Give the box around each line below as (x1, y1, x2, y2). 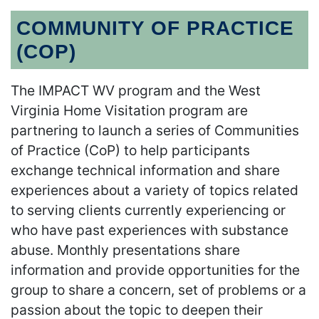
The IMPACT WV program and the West (11, 82, 261, 100)
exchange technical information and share (11, 162, 280, 179)
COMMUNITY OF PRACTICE (16, 17, 294, 40)
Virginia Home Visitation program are (11, 102, 248, 120)
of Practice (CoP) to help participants (11, 142, 250, 159)
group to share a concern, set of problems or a (11, 281, 306, 299)
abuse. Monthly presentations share (11, 241, 240, 259)
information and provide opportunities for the (11, 261, 300, 279)
